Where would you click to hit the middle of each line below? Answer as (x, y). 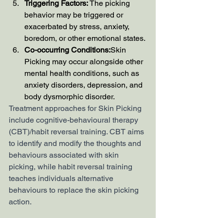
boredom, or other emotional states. (85, 38)
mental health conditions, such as (83, 73)
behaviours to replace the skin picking (75, 190)
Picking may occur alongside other (85, 61)
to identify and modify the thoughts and (76, 143)
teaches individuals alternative (62, 178)
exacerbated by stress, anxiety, (78, 26)
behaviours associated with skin (65, 155)
